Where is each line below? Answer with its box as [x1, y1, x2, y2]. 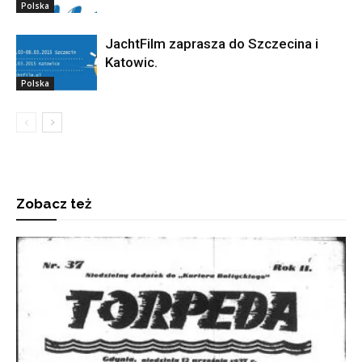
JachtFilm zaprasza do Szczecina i [105, 36, 318, 52]
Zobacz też [16, 196, 91, 212]
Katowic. [105, 54, 158, 70]
